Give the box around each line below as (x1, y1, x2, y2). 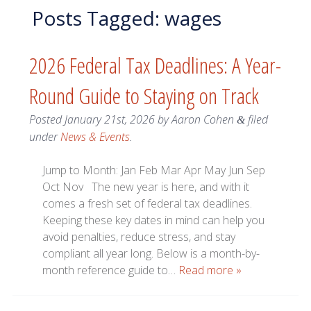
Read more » (178, 262, 242, 278)
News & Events (60, 129, 130, 145)
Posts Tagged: (31, 4, 160, 31)
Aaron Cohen (171, 112, 234, 128)
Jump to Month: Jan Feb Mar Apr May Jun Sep (42, 162, 266, 178)
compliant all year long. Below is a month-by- (42, 246, 260, 262)
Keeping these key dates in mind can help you (42, 212, 265, 228)
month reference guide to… (42, 262, 179, 278)
